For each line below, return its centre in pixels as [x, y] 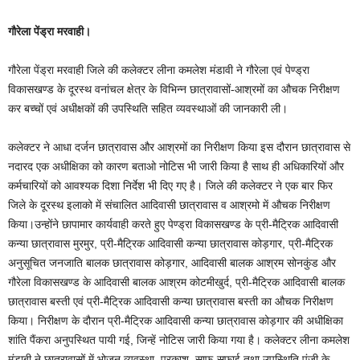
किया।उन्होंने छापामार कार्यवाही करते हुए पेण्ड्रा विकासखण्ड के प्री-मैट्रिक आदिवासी [173, 224]
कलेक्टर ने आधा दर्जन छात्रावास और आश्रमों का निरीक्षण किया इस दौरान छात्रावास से [179, 147]
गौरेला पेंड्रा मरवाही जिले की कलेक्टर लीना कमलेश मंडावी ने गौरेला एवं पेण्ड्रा [159, 70]
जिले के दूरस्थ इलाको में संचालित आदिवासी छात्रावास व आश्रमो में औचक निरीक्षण [169, 205]
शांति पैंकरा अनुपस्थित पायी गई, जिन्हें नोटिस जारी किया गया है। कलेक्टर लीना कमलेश [179, 340]
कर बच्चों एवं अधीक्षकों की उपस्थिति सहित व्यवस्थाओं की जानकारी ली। [148, 108]
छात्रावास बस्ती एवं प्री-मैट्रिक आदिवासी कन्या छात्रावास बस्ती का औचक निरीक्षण [171, 301]
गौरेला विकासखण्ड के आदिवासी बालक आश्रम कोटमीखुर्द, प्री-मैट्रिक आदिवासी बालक [176, 282]
